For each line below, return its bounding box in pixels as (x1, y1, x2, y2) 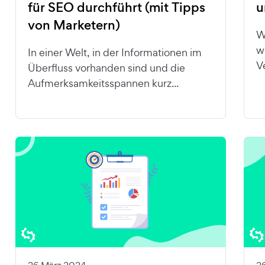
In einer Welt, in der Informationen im (27, 46, 202, 60)
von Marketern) (27, 16, 120, 35)
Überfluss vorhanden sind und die (27, 61, 185, 75)
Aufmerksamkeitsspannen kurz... (27, 76, 179, 91)
